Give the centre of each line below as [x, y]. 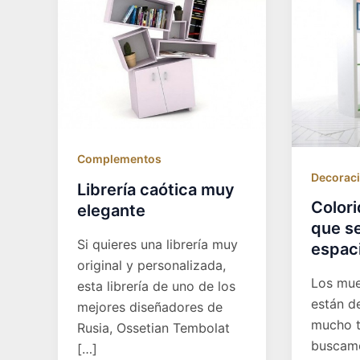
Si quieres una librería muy [157, 244]
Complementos [119, 159]
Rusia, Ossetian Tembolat [153, 327]
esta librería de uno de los [156, 286]
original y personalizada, [151, 265]
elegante [111, 211]
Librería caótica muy [156, 190]
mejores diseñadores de [150, 307]
